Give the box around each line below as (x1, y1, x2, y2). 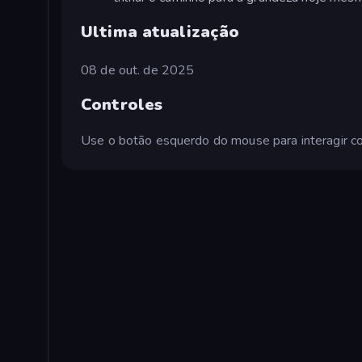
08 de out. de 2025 (81, 61, 195, 79)
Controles (81, 94, 163, 116)
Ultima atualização (81, 20, 240, 43)
